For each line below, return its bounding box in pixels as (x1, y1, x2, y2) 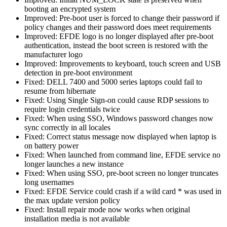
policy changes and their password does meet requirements (24, 22, 211, 31)
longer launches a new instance (24, 159, 124, 168)
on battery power (24, 141, 79, 150)
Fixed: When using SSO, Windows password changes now (24, 113, 213, 123)
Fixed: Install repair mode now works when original (24, 205, 190, 214)
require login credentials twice (24, 104, 120, 113)
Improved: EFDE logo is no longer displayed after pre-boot (24, 31, 213, 41)
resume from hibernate (24, 86, 96, 95)
